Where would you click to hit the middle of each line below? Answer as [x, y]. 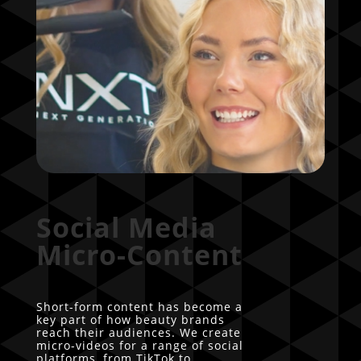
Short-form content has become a [139, 306]
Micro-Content [139, 254]
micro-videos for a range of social [139, 345]
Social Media [126, 227]
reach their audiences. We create [138, 332]
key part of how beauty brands [130, 319]
